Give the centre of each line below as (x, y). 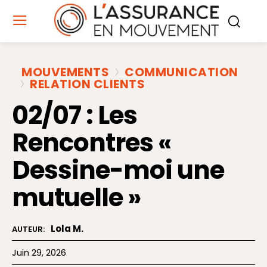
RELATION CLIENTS (87, 84)
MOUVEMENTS (65, 72)
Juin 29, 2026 (39, 252)
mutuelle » (76, 198)
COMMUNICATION (181, 72)
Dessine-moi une (118, 170)
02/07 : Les (74, 116)
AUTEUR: (28, 229)
